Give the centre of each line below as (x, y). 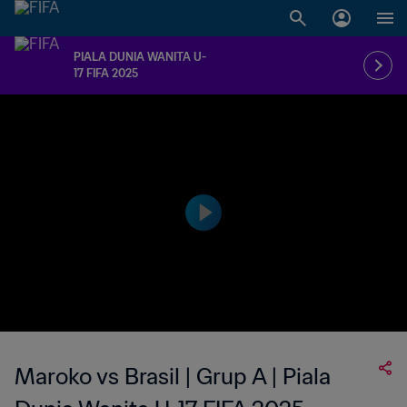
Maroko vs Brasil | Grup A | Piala (173, 377)
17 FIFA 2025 (106, 73)
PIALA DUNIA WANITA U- (140, 57)
